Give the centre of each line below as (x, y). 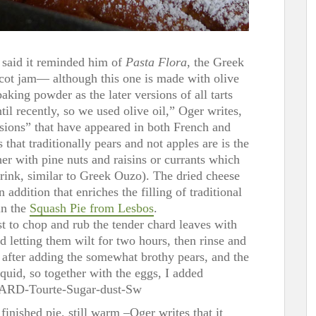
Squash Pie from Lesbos (92, 208)
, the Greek (215, 62)
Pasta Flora (156, 62)
